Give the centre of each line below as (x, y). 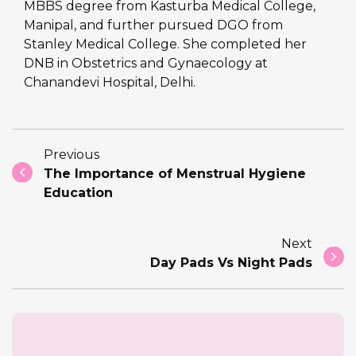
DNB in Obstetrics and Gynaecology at (146, 64)
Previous (72, 155)
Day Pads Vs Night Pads (231, 263)
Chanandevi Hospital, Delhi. (110, 83)
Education (78, 193)
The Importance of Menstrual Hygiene (175, 174)
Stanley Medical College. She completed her (165, 44)
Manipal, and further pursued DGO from (153, 25)
